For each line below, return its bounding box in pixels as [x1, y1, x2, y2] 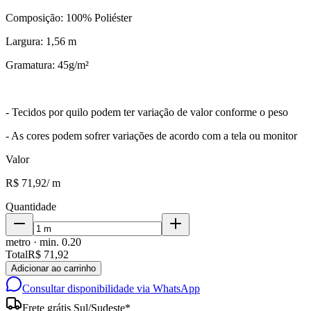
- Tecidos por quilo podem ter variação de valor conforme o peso [6, 106, 288, 118]
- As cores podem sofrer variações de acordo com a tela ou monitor [6, 129, 297, 142]
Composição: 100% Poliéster [6, 11, 132, 24]
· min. [31, 235, 62, 248]
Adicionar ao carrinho [11, 262, 96, 274]
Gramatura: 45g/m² [6, 58, 89, 71]
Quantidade [6, 200, 56, 212]
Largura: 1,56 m [6, 35, 76, 47]
